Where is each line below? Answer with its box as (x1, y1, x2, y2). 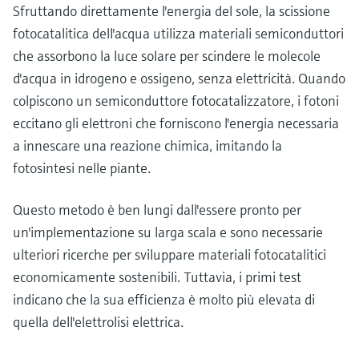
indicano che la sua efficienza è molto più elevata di (13, 289, 315, 309)
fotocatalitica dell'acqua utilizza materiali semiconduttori (13, 23, 344, 42)
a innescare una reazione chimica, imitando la (13, 135, 282, 155)
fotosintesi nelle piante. (13, 158, 151, 177)
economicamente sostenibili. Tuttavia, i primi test (13, 267, 301, 286)
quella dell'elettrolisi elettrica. (13, 312, 187, 331)
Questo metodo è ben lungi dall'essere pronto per (13, 200, 301, 219)
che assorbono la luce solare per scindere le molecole (13, 46, 321, 65)
